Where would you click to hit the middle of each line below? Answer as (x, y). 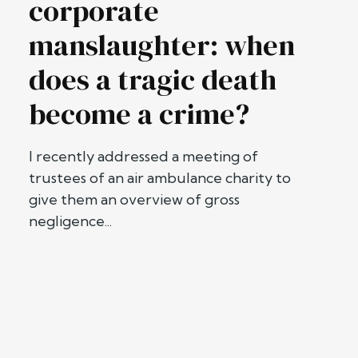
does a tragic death (153, 80)
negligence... (70, 221)
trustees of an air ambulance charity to (160, 178)
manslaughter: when (162, 46)
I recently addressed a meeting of (143, 157)
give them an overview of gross (134, 200)
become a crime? (139, 114)
